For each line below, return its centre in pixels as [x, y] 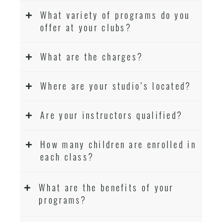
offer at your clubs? [86, 27]
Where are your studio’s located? [116, 86]
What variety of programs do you [115, 15]
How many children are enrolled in [118, 144]
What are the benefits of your [106, 187]
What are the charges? [92, 56]
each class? [67, 157]
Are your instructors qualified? [112, 115]
